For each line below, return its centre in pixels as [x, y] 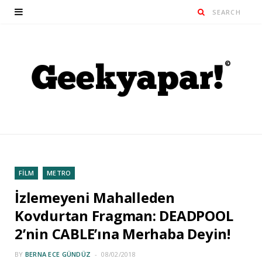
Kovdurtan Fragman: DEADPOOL [124, 216]
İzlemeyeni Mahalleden [95, 198]
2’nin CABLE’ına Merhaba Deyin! [123, 234]
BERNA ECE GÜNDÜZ [58, 254]
